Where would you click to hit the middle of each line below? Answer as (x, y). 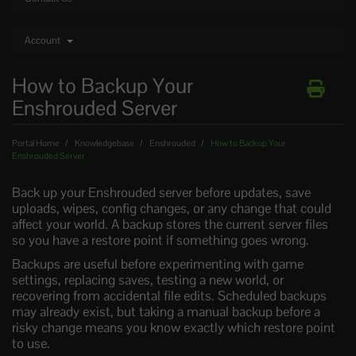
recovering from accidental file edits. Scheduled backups (169, 296)
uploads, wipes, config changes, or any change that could (172, 209)
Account (45, 41)
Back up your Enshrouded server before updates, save (161, 193)
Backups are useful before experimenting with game (158, 264)
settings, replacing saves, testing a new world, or (148, 280)
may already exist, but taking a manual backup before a (166, 312)
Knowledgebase (104, 143)
